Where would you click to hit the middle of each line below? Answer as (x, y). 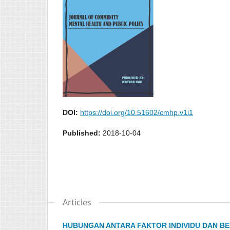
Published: (83, 133)
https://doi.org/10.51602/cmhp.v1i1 (137, 112)
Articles (77, 202)
